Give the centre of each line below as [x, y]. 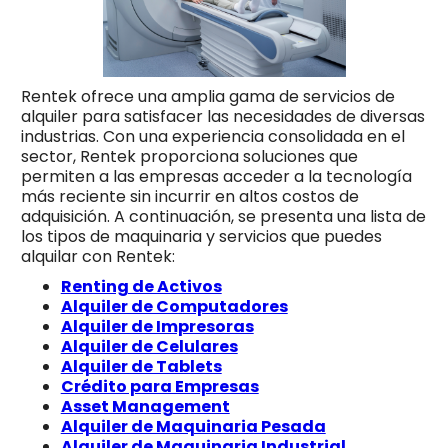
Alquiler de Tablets [141, 367]
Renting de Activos [141, 287]
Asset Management [145, 407]
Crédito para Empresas [159, 387]
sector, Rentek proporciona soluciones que [189, 157]
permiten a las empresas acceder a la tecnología [216, 177]
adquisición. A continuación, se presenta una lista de [223, 217]
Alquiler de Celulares [149, 347]
